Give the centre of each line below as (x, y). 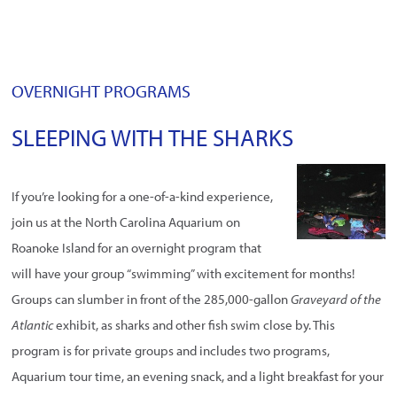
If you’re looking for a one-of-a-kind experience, (143, 197)
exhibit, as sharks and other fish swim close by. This (195, 325)
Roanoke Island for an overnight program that (137, 248)
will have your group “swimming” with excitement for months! (183, 274)
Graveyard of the (336, 300)
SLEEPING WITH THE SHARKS (153, 137)
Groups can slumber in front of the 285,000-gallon (152, 300)
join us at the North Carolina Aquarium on (126, 222)
